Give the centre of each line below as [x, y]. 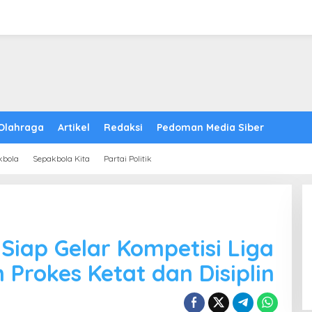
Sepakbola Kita [61, 158]
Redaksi [123, 127]
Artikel [74, 127]
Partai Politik [128, 158]
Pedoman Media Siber [210, 127]
